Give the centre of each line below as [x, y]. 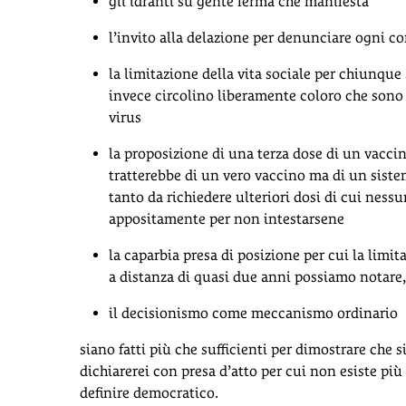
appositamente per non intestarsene [227, 218]
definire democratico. [149, 392]
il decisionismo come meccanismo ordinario [253, 313]
